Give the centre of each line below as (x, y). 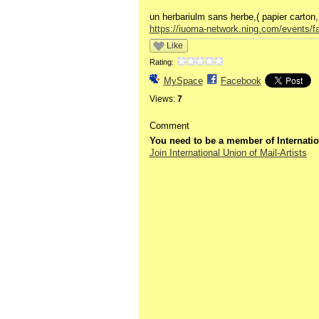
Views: (162, 99)
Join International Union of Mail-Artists (228, 153)
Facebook (241, 80)
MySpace (183, 80)
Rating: (161, 62)
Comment (169, 125)
